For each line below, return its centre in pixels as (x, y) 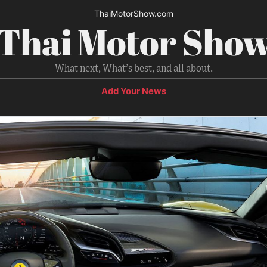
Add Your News (133, 91)
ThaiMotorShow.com (133, 13)
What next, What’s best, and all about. (133, 68)
